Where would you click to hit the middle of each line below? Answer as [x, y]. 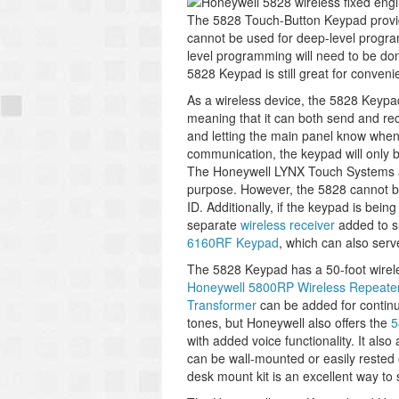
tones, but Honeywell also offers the [289, 322]
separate [214, 224]
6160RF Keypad [233, 242]
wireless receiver [288, 224]
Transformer [222, 305]
